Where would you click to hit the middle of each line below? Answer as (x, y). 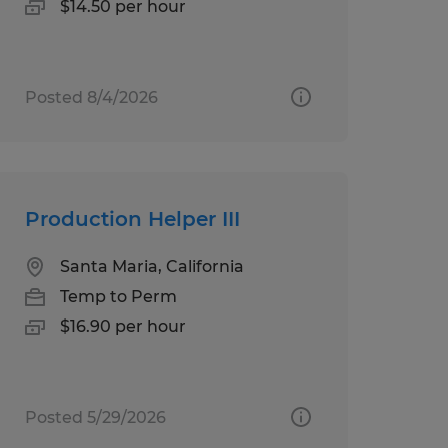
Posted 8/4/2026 (91, 97)
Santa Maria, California (151, 266)
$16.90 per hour (122, 326)
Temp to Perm (118, 296)
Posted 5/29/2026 (95, 417)
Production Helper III (132, 218)
